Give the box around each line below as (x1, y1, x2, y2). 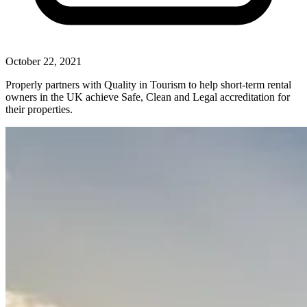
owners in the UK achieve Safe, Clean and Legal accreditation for (5, 90, 290, 103)
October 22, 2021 (5, 55, 82, 67)
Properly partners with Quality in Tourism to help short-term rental (5, 78, 291, 90)
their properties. (5, 103, 73, 115)
